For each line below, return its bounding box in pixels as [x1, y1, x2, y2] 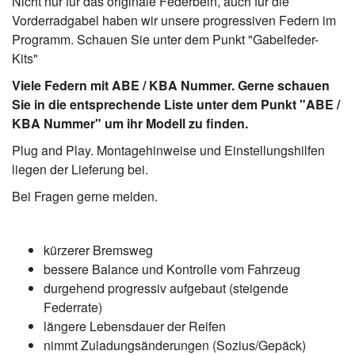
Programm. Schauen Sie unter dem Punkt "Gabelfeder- [12, 29, 319, 48]
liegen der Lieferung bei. [12, 159, 148, 178]
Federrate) [44, 297, 102, 316]
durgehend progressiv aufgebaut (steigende [44, 278, 288, 297]
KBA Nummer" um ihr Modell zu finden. [12, 113, 248, 132]
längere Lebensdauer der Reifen [44, 316, 226, 335]
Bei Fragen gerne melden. [12, 186, 158, 205]
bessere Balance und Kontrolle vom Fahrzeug [44, 259, 300, 278]
